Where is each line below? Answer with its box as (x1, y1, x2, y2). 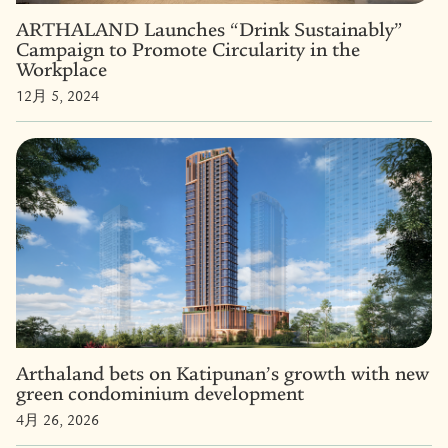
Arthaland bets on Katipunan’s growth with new (16, 361, 429, 385)
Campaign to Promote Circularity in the (16, 37, 360, 61)
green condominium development (16, 381, 304, 405)
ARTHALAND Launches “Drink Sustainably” (16, 17, 403, 41)
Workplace (16, 57, 107, 81)
